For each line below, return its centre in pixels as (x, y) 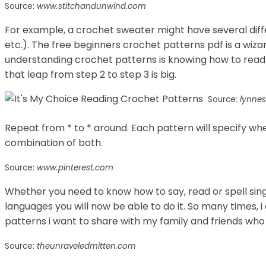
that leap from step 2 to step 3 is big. (91, 74)
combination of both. (54, 142)
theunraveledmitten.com (86, 246)
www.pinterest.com (75, 167)
